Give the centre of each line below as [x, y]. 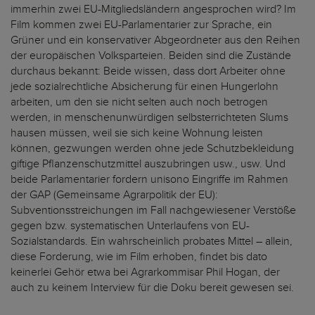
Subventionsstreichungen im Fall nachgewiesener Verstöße [153, 211]
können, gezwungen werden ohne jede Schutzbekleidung [152, 149]
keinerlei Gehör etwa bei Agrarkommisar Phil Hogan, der [145, 272]
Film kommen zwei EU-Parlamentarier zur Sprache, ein [141, 25]
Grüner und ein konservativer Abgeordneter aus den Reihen [155, 40]
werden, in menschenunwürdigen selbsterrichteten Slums [149, 118]
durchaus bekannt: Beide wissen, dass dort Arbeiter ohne [148, 71]
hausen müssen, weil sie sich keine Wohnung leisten [137, 133]
